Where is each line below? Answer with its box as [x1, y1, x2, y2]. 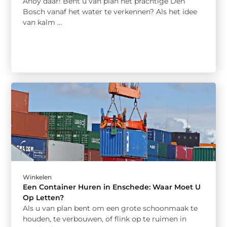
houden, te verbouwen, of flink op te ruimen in [23, 214, 187, 223]
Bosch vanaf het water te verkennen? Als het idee [23, 7, 198, 16]
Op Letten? [23, 193, 64, 202]
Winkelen [23, 173, 52, 181]
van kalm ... [23, 17, 62, 27]
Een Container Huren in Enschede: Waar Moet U [23, 182, 201, 192]
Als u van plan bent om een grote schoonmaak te [23, 204, 198, 213]
